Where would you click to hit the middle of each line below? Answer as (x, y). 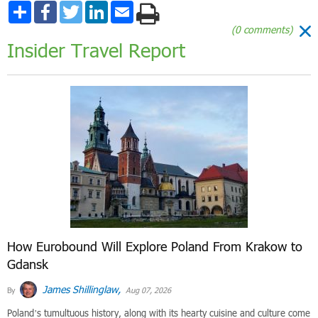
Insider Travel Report (96, 50)
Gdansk (28, 264)
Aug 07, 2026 (147, 290)
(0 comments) (261, 29)
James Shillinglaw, (80, 290)
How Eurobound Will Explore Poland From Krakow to (155, 246)
